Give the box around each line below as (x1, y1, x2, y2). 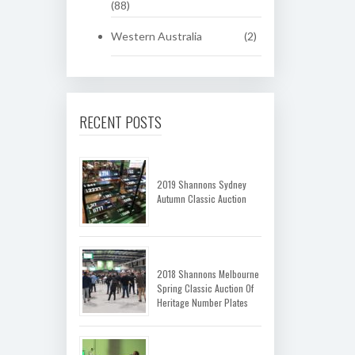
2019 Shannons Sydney (156, 177, 246, 191)
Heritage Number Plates (156, 296, 248, 309)
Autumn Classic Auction (156, 192, 246, 205)
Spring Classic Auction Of (156, 281, 254, 295)
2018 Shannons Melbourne (156, 267, 259, 281)
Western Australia (110, 29, 202, 43)
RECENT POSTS (78, 110, 162, 132)
